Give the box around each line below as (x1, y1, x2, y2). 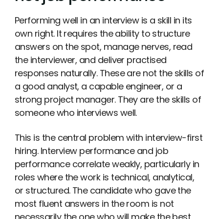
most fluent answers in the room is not (15, 197, 174, 210)
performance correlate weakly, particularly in (15, 157, 199, 170)
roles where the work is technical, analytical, (15, 171, 195, 183)
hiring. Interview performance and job (15, 144, 169, 157)
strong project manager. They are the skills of (15, 93, 201, 106)
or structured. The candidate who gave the (15, 184, 191, 197)
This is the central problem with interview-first (15, 131, 203, 144)
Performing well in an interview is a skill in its (15, 14, 192, 27)
